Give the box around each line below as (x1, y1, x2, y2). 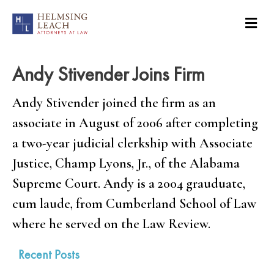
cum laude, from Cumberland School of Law (12, 195, 256, 212)
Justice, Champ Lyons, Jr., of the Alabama (12, 155, 240, 171)
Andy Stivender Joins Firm (12, 61, 205, 87)
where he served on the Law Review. (12, 215, 210, 232)
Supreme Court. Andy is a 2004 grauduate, (12, 175, 245, 191)
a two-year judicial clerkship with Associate (12, 135, 253, 151)
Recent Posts (18, 246, 80, 262)
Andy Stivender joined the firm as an (12, 94, 216, 111)
